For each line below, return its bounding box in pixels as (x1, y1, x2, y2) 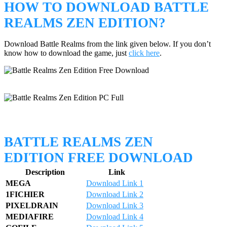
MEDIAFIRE (6, 212, 54, 221)
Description (25, 168, 65, 177)
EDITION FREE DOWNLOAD (4, 150, 193, 166)
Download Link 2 (86, 190, 143, 199)
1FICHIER (6, 190, 45, 199)
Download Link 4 (86, 212, 143, 221)
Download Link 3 (86, 201, 143, 210)
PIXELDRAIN (6, 201, 58, 210)
